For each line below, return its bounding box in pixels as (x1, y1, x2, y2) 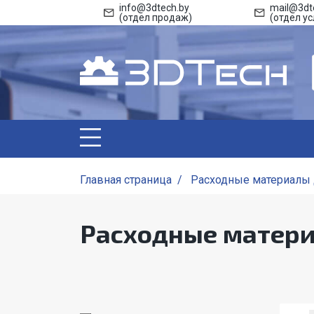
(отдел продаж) (118, 12, 192, 23)
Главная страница (80, 173, 172, 186)
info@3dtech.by (118, 2, 189, 13)
